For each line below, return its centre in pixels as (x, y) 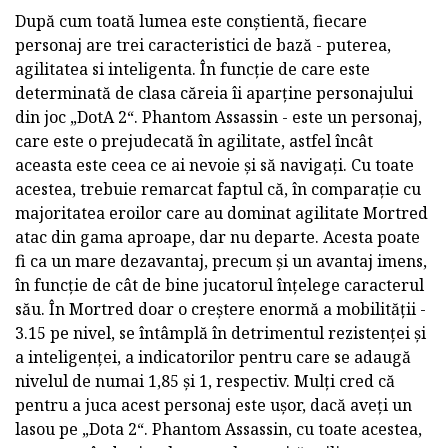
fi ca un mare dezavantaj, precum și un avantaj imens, (221, 260)
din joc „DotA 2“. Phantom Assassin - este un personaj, (218, 116)
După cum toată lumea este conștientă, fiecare (191, 20)
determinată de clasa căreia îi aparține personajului (214, 92)
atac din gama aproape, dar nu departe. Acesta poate (217, 236)
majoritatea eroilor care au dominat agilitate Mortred (221, 212)
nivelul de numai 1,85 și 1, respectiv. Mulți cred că (205, 380)
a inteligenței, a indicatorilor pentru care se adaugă (213, 356)
